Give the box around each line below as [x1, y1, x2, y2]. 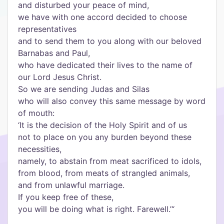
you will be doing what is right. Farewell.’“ [18, 204, 174, 214]
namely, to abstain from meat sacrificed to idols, [18, 156, 201, 166]
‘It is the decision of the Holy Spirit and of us [18, 120, 187, 130]
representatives [18, 24, 76, 34]
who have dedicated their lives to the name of [18, 60, 192, 70]
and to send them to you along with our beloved [18, 36, 201, 46]
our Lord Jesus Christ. [18, 72, 101, 82]
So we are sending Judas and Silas [18, 84, 149, 94]
